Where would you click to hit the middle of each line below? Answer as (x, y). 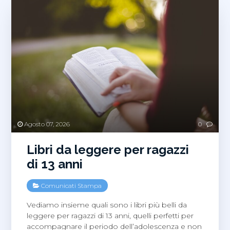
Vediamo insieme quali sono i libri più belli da (107, 205)
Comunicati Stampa (72, 185)
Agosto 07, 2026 (46, 124)
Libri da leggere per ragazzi (108, 149)
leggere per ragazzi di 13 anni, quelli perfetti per (110, 215)
